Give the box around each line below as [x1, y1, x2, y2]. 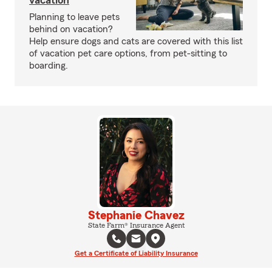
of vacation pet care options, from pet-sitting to [29, 49, 227, 59]
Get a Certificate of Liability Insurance [74, 249, 198, 257]
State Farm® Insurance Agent [87, 221, 185, 229]
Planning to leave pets [29, 12, 120, 22]
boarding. [29, 61, 68, 71]
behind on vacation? [29, 24, 113, 35]
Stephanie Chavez [87, 209, 185, 222]
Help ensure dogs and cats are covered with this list [29, 36, 243, 47]
